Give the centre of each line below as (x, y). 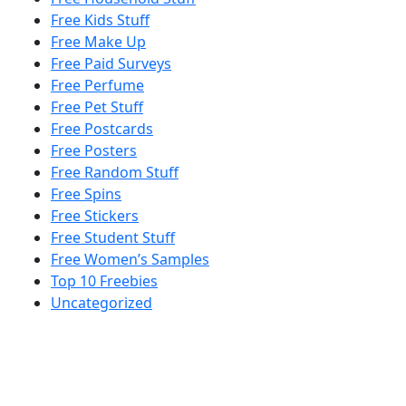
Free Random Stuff (115, 172)
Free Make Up (98, 41)
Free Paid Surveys (111, 63)
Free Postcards (102, 128)
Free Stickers (95, 215)
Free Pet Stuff (97, 106)
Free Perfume (97, 85)
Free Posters (94, 150)
